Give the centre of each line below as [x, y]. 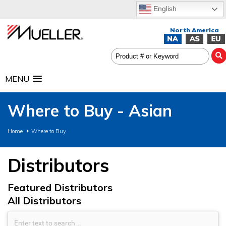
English [164, 8]
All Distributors [44, 201]
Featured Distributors [60, 187]
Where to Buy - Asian [90, 110]
